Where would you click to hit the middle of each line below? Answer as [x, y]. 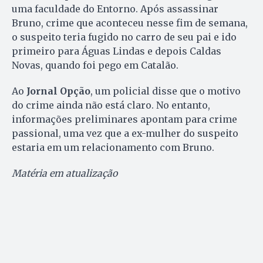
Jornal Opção [58, 91]
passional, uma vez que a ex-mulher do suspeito [125, 133]
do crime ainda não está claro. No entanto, [111, 105]
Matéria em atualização [65, 173]
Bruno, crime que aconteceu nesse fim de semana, [130, 23]
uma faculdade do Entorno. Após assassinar [115, 9]
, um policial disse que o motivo [166, 91]
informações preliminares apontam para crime [124, 119]
